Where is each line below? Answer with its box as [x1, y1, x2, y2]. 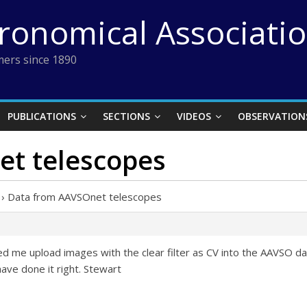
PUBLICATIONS [8, 110, 76, 123]
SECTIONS [103, 110, 150, 123]
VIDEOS [177, 110, 211, 123]
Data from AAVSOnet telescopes [8, 190, 162, 204]
